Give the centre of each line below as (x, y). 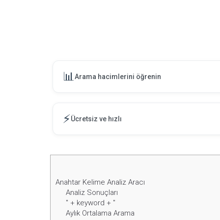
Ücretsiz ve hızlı (96, 119)
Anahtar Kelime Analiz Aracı (100, 182)
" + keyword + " (91, 203)
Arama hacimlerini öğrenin (118, 77)
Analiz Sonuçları (92, 193)
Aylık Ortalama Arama (100, 213)
